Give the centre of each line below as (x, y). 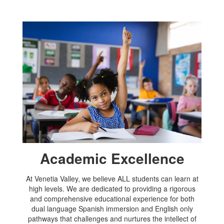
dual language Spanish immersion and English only (112, 208)
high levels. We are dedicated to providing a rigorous (112, 188)
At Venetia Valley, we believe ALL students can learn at (112, 178)
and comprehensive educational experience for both (112, 198)
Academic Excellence (112, 158)
